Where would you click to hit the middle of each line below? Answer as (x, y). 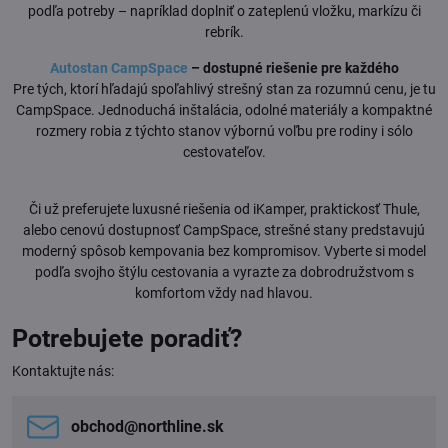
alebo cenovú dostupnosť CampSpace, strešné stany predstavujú (224, 229)
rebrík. (224, 31)
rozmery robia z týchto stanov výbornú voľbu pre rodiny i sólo (224, 130)
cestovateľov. (224, 151)
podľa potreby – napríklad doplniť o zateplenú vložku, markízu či (224, 10)
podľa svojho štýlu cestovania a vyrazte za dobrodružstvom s (224, 271)
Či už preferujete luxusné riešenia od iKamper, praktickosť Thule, (224, 208)
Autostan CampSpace (118, 67)
